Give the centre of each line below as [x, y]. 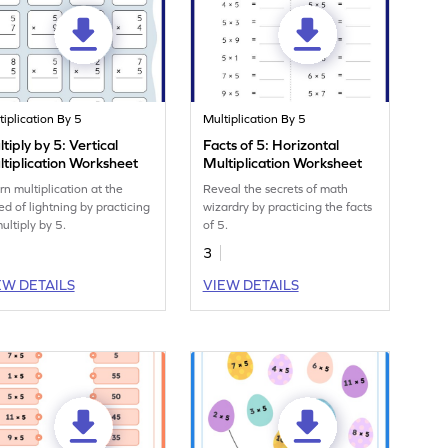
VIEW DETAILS [250, 285]
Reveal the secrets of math [276, 189]
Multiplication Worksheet [283, 163]
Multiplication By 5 [255, 119]
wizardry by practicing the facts [288, 207]
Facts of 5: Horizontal [271, 145]
